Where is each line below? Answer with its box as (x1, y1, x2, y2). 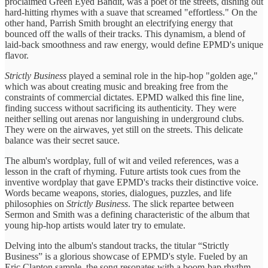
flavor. (5, 50, 29, 60)
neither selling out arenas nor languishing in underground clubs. (5, 113, 244, 124)
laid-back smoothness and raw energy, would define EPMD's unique (5, 39, 263, 50)
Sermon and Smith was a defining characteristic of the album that (5, 209, 249, 220)
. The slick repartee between (128, 198, 234, 209)
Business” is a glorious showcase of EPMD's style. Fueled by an (5, 251, 248, 261)
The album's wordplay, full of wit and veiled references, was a (5, 155, 239, 166)
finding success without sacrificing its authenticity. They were (5, 102, 236, 113)
